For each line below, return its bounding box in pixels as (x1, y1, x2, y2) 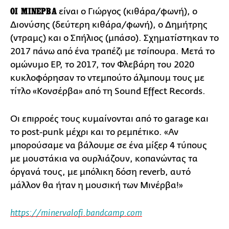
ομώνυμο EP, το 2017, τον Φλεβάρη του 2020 (10, 59, 194, 70)
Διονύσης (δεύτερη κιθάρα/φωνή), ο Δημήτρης (10, 19, 208, 30)
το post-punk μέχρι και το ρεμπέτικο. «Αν (10, 127, 178, 137)
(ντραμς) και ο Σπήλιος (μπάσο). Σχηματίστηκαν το (10, 33, 219, 43)
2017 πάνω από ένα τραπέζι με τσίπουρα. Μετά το (10, 46, 215, 56)
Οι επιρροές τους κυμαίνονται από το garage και (10, 113, 209, 124)
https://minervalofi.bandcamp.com (10, 209, 142, 218)
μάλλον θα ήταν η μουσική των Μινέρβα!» (10, 180, 183, 190)
